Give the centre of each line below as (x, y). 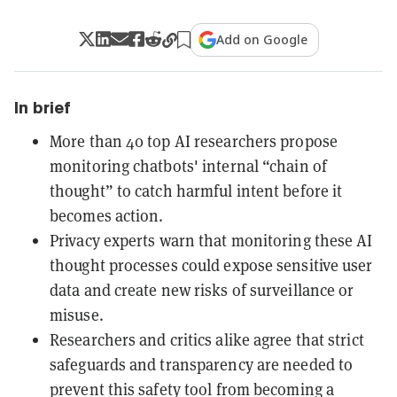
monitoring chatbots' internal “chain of (188, 166)
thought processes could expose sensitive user (211, 265)
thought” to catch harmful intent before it (196, 191)
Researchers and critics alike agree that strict (207, 339)
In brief (43, 107)
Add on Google (262, 39)
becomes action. (107, 215)
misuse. (77, 315)
